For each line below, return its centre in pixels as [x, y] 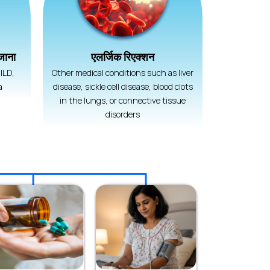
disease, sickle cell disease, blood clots [123, 86]
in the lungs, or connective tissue [123, 100]
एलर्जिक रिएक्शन [123, 56]
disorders [123, 114]
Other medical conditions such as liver [123, 72]
